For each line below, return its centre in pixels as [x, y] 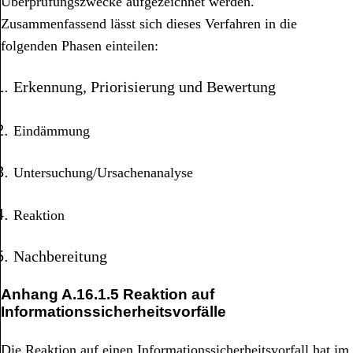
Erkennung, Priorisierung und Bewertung [145, 87]
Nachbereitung [60, 256]
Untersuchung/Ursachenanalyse [103, 173]
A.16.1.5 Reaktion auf [138, 295]
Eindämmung [52, 130]
